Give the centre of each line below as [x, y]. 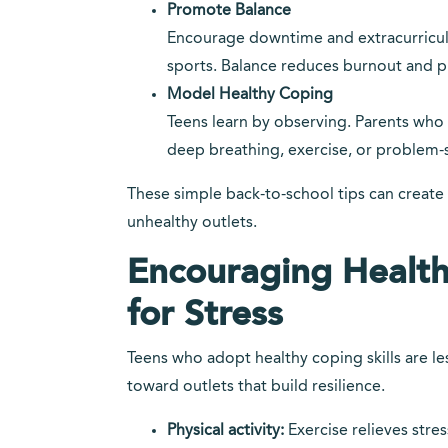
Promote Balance [229, 11]
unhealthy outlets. [192, 223]
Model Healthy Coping [250, 95]
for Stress [205, 315]
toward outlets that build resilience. [256, 387]
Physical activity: [225, 431]
